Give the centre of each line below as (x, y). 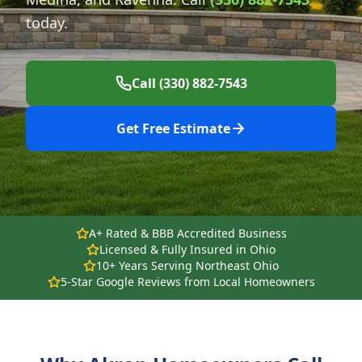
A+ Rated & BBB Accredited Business (187, 233)
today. (47, 23)
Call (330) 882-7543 (189, 83)
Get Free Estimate (173, 128)
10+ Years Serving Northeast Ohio (187, 265)
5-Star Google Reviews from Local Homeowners (187, 282)
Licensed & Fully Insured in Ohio (187, 249)
